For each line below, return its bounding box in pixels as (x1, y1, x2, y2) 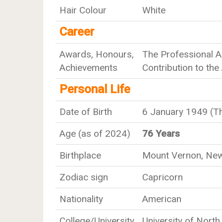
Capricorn (142, 171, 183, 183)
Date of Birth (59, 106, 112, 117)
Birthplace (59, 150, 101, 161)
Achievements (59, 62, 117, 73)
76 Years (142, 128, 180, 139)
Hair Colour (59, 4, 107, 16)
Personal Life (59, 82, 130, 96)
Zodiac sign (59, 171, 108, 183)
